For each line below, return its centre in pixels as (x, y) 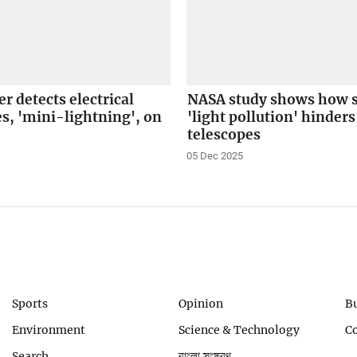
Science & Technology (239, 330)
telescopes (224, 135)
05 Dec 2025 (215, 156)
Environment (49, 330)
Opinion (201, 304)
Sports (30, 304)
